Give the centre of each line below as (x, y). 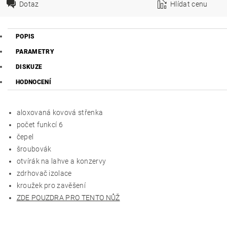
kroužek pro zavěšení (51, 185)
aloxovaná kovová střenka (60, 112)
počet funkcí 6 (40, 125)
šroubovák (34, 149)
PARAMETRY (35, 52)
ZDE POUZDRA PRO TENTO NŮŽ (68, 198)
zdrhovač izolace (44, 173)
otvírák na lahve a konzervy (61, 161)
